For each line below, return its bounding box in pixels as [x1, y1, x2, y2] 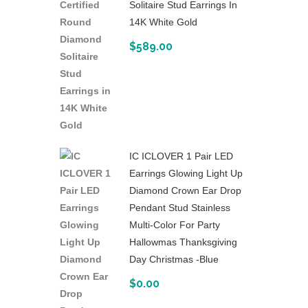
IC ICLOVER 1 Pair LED [129, 151, 233, 162]
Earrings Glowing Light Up [129, 168, 243, 179]
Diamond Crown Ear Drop [129, 185, 241, 197]
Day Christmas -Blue [129, 254, 219, 265]
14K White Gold [129, 16, 197, 28]
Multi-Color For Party [129, 219, 220, 231]
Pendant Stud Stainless [129, 202, 230, 214]
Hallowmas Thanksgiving [129, 236, 237, 248]
